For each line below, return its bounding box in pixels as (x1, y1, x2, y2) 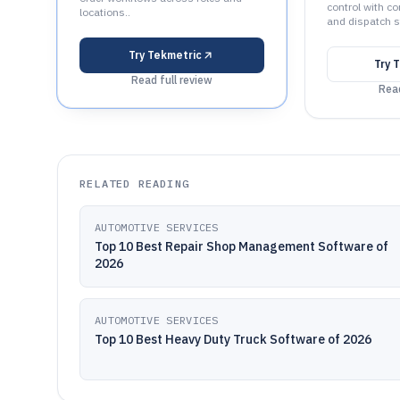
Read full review (130, 73, 212, 87)
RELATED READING (79, 177, 189, 190)
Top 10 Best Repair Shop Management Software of (95, 238, 388, 254)
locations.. (79, 5, 130, 19)
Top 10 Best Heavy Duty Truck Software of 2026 (95, 331, 371, 347)
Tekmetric (147, 48, 203, 62)
